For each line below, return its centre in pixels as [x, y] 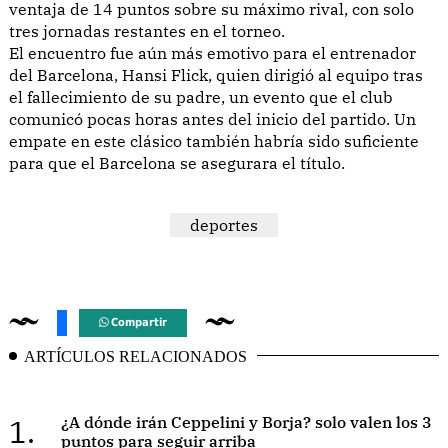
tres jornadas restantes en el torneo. [147, 30]
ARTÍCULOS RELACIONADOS [135, 356]
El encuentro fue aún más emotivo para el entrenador [212, 52]
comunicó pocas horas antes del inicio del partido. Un [212, 118]
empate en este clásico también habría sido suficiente [214, 140]
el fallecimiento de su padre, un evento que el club [201, 96]
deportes [224, 224]
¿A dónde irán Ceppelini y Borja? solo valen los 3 [246, 421]
